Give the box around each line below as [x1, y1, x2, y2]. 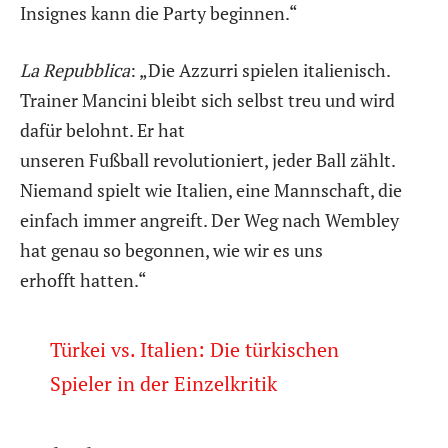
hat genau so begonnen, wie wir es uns [20, 238, 323, 263]
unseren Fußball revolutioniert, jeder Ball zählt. [20, 148, 395, 173]
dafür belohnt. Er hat [20, 118, 185, 143]
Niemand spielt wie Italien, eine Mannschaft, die [20, 178, 402, 203]
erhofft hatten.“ [20, 268, 147, 293]
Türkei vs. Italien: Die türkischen [50, 336, 340, 364]
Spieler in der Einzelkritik [50, 370, 278, 398]
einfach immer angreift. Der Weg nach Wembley [20, 208, 399, 233]
